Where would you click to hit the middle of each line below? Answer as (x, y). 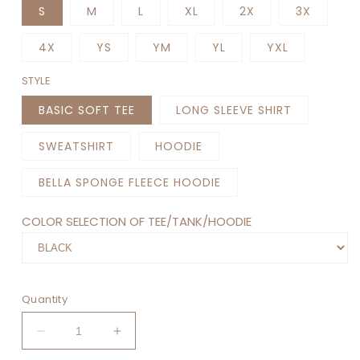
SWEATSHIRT (76, 147)
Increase (143, 338)
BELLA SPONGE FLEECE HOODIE (130, 183)
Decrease (70, 338)
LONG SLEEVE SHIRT (234, 110)
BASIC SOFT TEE (87, 110)
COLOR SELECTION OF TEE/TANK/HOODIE (137, 222)
